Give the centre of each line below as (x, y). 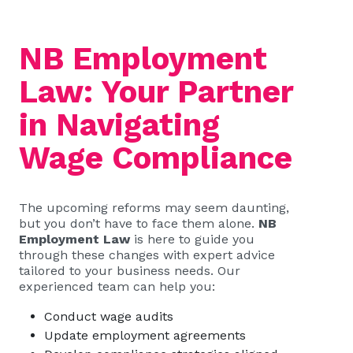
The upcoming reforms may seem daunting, (154, 208)
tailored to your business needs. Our (130, 271)
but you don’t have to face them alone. (139, 223)
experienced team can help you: (117, 286)
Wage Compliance (156, 158)
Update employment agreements (145, 335)
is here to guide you (192, 239)
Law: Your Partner (156, 92)
